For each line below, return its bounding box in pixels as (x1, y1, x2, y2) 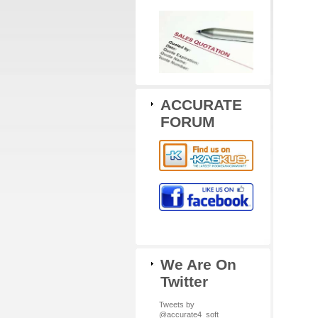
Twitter (160, 273, 208, 290)
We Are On (160, 256, 236, 273)
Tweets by (158, 300, 194, 309)
